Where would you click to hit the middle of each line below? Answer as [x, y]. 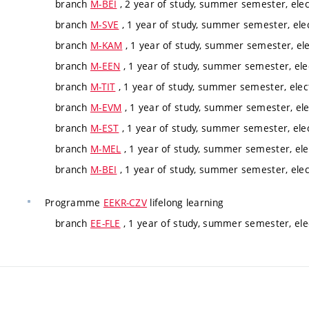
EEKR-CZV [125, 202]
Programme [74, 202]
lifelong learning [186, 202]
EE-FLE [105, 223]
